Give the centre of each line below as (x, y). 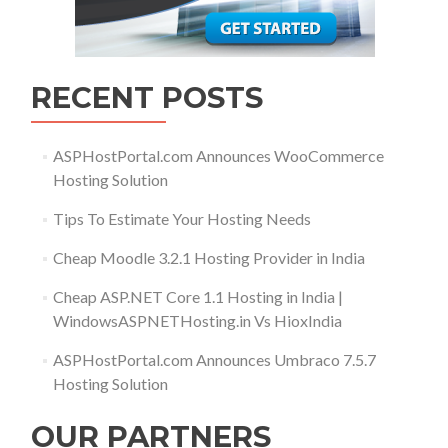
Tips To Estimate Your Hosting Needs (181, 218)
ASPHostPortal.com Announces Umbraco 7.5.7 (214, 359)
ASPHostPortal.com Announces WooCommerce (218, 155)
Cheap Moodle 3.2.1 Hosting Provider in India (208, 257)
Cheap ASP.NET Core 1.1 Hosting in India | (197, 296)
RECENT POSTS (147, 97)
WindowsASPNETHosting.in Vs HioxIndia (197, 320)
